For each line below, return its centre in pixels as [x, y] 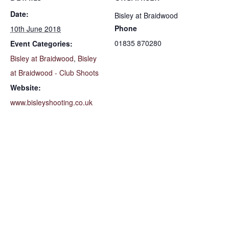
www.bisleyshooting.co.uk [51, 102]
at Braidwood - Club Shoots [54, 73]
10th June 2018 [36, 29]
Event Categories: [41, 43]
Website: [26, 87]
